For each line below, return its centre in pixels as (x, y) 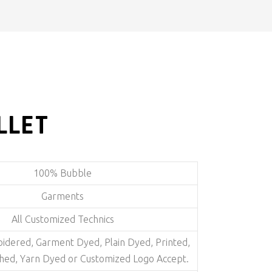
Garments (63, 196)
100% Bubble (63, 173)
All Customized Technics (63, 219)
